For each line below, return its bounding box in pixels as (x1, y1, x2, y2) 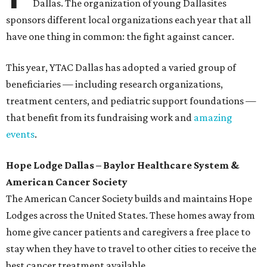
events (6, 128, 35, 141)
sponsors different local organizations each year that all (6, 14, 251, 26)
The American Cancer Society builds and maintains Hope (6, 193, 252, 205)
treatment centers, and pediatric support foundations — (6, 95, 256, 107)
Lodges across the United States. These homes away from (6, 209, 255, 222)
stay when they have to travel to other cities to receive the (6, 243, 256, 255)
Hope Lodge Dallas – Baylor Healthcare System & (6, 159, 239, 172)
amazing (194, 111, 232, 124)
